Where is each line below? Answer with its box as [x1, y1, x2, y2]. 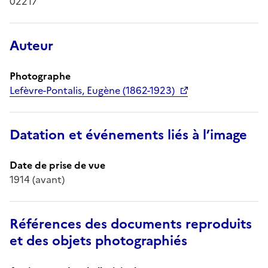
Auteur [10, 35, 53, 56]
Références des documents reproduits [10, 214, 252, 234]
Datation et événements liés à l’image [10, 124, 247, 145]
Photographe [10, 68, 71, 83]
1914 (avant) [10, 172, 65, 187]
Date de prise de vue [10, 157, 105, 172]
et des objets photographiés [10, 230, 187, 251]
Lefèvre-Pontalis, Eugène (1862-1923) [10, 83, 175, 98]
